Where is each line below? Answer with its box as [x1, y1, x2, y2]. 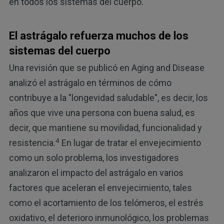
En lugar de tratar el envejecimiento [59, 137, 201, 148]
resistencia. [8, 137, 55, 148]
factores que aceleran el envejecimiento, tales [8, 182, 192, 193]
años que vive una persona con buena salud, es [8, 107, 195, 118]
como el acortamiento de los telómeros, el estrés [8, 197, 203, 208]
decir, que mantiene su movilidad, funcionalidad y [8, 122, 202, 133]
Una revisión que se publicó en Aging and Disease [8, 62, 204, 73]
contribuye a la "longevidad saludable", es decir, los [8, 92, 208, 103]
